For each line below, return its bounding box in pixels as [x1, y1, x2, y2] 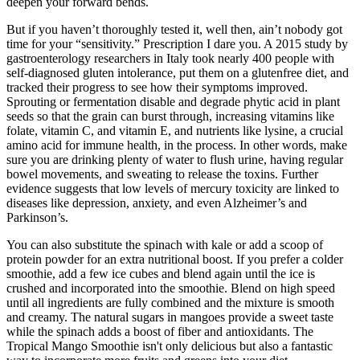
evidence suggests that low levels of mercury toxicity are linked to [6, 181, 339, 195]
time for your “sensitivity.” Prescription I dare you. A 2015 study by [6, 36, 348, 51]
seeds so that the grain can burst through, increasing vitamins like [6, 108, 334, 123]
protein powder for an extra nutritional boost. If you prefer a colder [6, 252, 343, 266]
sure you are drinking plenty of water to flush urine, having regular [6, 152, 343, 166]
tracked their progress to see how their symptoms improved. [6, 80, 308, 94]
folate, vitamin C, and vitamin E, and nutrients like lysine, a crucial [6, 123, 343, 137]
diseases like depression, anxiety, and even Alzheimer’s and [6, 195, 307, 210]
